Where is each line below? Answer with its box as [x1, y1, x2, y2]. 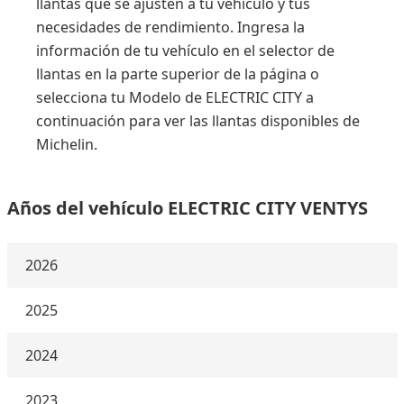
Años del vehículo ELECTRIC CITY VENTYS [6, 196, 368, 220]
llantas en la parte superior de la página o [36, 64, 319, 84]
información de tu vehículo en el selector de [36, 41, 335, 60]
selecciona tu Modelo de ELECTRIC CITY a [36, 87, 314, 107]
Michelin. [36, 134, 97, 154]
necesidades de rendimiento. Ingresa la [36, 17, 305, 37]
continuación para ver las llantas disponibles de [36, 111, 360, 131]
